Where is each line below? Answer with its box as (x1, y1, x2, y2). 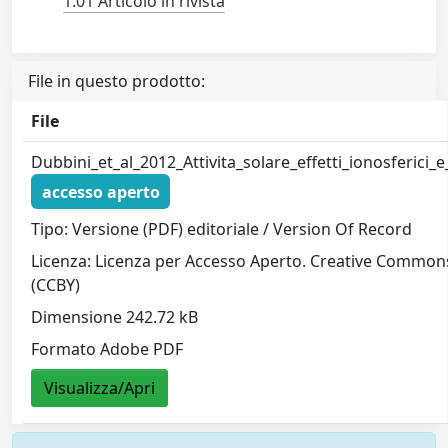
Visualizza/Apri (44, 377, 156, 400)
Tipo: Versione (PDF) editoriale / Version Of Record (31, 218, 413, 241)
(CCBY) (31, 274, 81, 297)
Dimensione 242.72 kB (31, 306, 199, 329)
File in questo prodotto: (28, 70, 205, 92)
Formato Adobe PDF (31, 338, 184, 361)
